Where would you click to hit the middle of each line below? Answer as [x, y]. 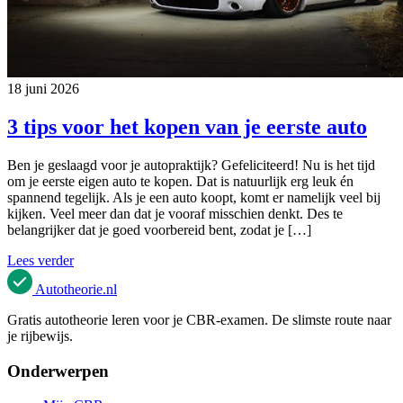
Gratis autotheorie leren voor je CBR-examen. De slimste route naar [199, 319]
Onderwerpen [58, 371]
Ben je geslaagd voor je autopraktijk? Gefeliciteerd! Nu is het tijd [191, 165]
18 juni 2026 [43, 89]
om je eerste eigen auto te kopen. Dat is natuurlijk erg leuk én [180, 181]
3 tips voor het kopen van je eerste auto [187, 126]
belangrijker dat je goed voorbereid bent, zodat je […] [159, 229]
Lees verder [40, 260]
